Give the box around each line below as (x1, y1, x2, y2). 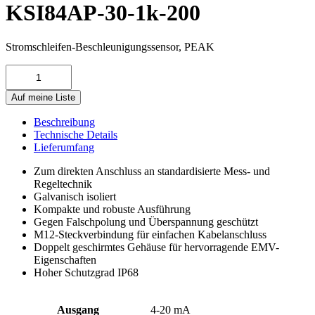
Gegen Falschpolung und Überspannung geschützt (34, 216, 258, 229)
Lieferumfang (34, 141, 94, 154)
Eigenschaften (34, 254, 96, 266)
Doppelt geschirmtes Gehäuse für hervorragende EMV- (34, 241, 279, 254)
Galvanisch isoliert (34, 191, 116, 203)
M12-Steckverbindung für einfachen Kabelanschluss (34, 229, 266, 241)
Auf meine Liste (11, 92, 75, 103)
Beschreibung (34, 116, 95, 129)
